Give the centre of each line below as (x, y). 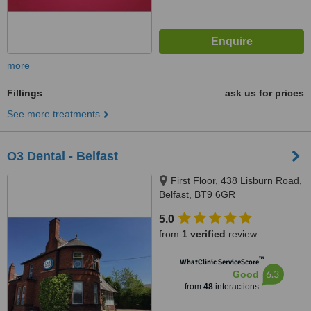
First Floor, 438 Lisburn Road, (236, 180)
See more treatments (53, 114)
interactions (236, 287)
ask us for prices (264, 93)
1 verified (204, 234)
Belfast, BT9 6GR (197, 194)
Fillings (25, 93)
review (241, 234)
